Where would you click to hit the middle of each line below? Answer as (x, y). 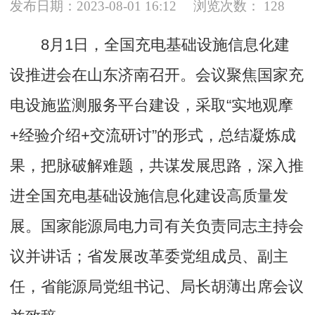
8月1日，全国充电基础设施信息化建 (165, 44)
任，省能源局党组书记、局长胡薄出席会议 (157, 286)
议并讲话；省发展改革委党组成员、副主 (149, 256)
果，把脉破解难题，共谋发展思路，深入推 (157, 165)
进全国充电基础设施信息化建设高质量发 (149, 195)
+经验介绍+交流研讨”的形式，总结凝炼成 (153, 135)
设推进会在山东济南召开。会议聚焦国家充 (157, 75)
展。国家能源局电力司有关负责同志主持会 (157, 226)
